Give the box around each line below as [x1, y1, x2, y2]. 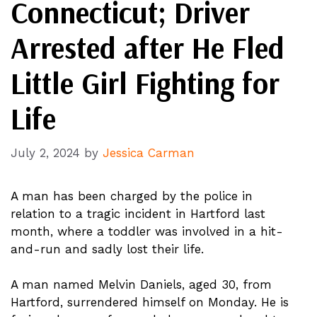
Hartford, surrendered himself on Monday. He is [11, 295, 289, 309]
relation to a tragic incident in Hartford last [11, 207, 265, 221]
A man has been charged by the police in [11, 189, 253, 203]
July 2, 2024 [11, 146, 80, 160]
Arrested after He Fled [11, 28, 284, 67]
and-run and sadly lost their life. [11, 242, 204, 256]
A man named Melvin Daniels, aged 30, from [11, 277, 272, 292]
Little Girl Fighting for [11, 64, 279, 102]
